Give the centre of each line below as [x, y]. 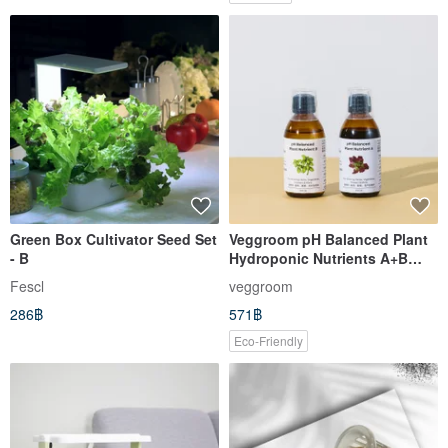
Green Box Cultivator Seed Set [113, 238]
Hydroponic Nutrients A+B [318, 257]
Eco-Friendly [268, 341]
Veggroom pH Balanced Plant [328, 238]
